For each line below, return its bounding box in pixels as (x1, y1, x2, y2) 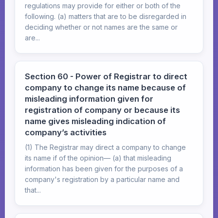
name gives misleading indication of (25, 116, 166, 126)
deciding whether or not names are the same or (25, 23, 178, 31)
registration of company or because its (25, 105, 180, 115)
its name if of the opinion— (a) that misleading (25, 154, 171, 162)
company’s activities (25, 127, 107, 137)
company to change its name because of (25, 83, 186, 92)
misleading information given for (25, 94, 153, 104)
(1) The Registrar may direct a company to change (25, 143, 186, 151)
